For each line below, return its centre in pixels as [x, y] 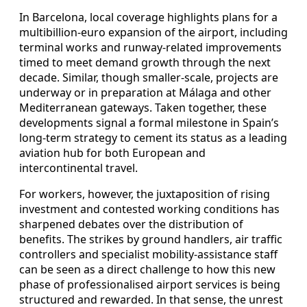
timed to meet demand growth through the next [145, 63]
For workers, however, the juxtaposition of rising [145, 194]
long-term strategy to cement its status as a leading [153, 138]
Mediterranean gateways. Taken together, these [143, 108]
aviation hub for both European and [112, 153]
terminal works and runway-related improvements [150, 48]
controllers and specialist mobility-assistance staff [148, 255]
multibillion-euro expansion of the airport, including [153, 33]
